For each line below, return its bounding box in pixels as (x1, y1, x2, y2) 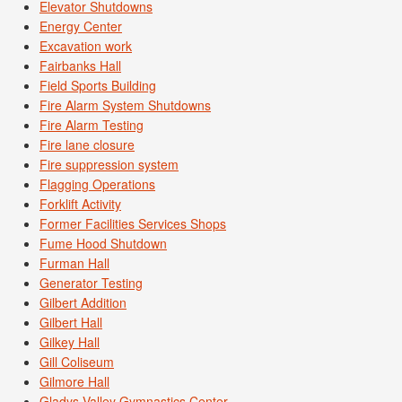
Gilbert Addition (39, 293, 127, 312)
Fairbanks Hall (39, 57, 121, 75)
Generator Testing (39, 274, 143, 293)
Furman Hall (39, 254, 109, 273)
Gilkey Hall (39, 333, 100, 352)
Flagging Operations (39, 175, 155, 194)
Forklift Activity (39, 195, 121, 214)
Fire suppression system (39, 155, 179, 174)
